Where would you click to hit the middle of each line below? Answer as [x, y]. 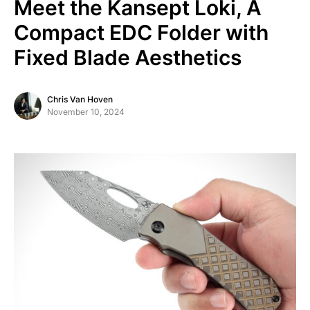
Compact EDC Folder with [141, 33]
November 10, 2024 [86, 112]
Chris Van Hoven [80, 99]
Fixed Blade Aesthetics [128, 57]
